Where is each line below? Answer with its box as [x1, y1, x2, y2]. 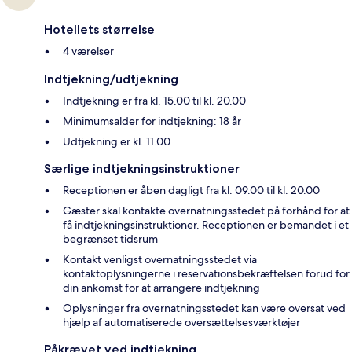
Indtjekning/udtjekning [44, 71, 178, 87]
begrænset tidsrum [63, 232, 158, 247]
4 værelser [63, 44, 114, 59]
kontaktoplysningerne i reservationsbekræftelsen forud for [63, 266, 350, 281]
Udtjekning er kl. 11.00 [63, 134, 170, 149]
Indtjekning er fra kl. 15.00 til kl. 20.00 [63, 93, 246, 108]
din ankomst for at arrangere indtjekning [63, 280, 260, 295]
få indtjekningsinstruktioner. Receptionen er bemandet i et [63, 218, 349, 233]
